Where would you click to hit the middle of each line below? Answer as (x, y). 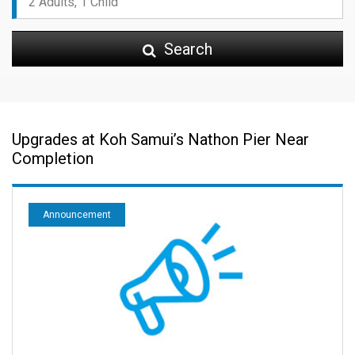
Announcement (77, 214)
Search (186, 49)
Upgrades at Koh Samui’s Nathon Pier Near (160, 139)
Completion (53, 158)
